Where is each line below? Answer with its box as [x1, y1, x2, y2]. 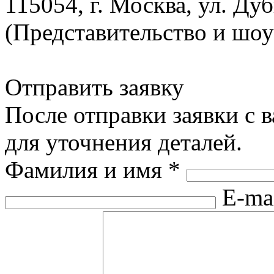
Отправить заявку [5, 73, 184, 100]
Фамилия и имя [5, 156, 168, 183]
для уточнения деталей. [5, 128, 242, 155]
